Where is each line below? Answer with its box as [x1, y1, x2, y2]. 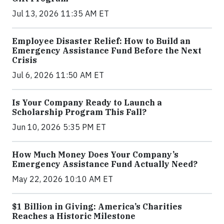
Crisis [12, 55, 37, 65]
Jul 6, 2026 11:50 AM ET [12, 70, 104, 80]
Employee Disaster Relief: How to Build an [12, 36, 190, 46]
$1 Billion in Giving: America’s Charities [12, 201, 182, 212]
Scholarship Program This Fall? [12, 107, 146, 117]
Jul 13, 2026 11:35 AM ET [12, 8, 109, 19]
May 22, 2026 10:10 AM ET [12, 174, 113, 184]
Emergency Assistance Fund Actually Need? [12, 159, 197, 169]
